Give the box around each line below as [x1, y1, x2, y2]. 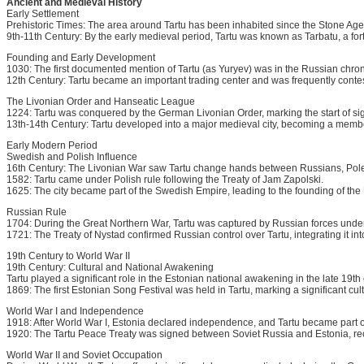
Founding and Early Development [6, 52, 155, 63]
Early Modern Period [6, 140, 97, 151]
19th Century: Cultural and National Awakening [6, 262, 214, 273]
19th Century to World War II [6, 250, 130, 262]
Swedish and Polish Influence [6, 151, 137, 162]
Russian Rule [6, 206, 67, 218]
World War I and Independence [6, 305, 144, 317]
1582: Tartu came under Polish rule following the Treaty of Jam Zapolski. [6, 174, 323, 185]
